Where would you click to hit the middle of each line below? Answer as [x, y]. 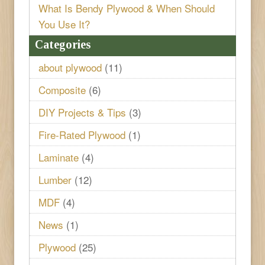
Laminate [59, 157]
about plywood [70, 67]
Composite [62, 89]
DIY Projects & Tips [82, 112]
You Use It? [64, 24]
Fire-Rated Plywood [82, 134]
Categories [63, 44]
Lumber [55, 179]
